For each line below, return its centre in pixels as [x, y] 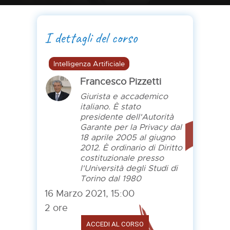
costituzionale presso [122, 158]
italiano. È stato [110, 107]
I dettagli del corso [91, 38]
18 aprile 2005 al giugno [127, 138]
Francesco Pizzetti [120, 82]
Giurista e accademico [124, 97]
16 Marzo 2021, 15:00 [89, 194]
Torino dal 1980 [110, 179]
